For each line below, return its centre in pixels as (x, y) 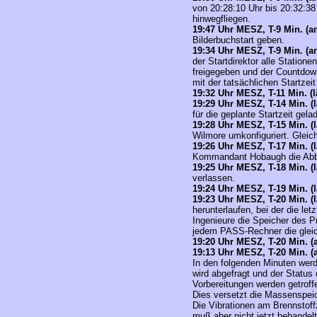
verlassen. (214, 178)
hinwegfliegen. (221, 19)
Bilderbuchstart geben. (238, 40)
